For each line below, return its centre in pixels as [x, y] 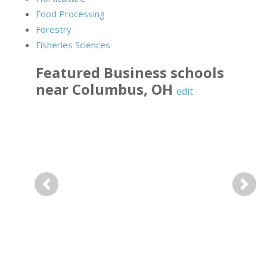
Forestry [54, 30]
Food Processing [70, 14]
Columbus [108, 89]
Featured [70, 73]
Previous [64, 192]
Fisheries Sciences [73, 45]
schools [195, 73]
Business [135, 73]
